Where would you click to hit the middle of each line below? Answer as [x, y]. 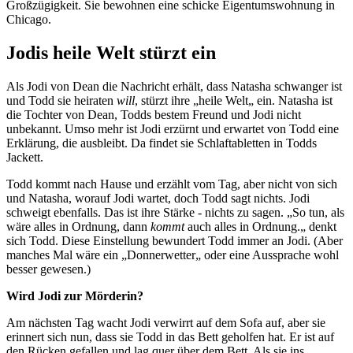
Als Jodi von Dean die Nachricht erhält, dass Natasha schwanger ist [174, 87]
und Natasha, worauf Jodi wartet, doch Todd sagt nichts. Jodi [158, 199]
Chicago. [29, 20]
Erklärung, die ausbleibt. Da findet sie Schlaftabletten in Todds [162, 143]
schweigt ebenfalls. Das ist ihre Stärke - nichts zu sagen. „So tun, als [175, 213]
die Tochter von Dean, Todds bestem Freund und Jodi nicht [154, 115]
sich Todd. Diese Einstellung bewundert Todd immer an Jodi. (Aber [175, 241]
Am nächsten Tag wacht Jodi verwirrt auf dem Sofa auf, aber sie [166, 323]
